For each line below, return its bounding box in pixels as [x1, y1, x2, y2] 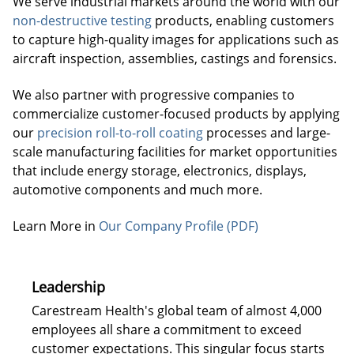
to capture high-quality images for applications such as [13, 31, 339, 48]
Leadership [32, 277, 105, 296]
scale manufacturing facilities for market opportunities [13, 143, 337, 160]
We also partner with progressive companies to [13, 86, 295, 104]
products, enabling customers [152, 12, 334, 29]
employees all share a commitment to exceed [32, 320, 302, 338]
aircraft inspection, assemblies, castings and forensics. [13, 50, 337, 67]
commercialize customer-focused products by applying [13, 105, 340, 122]
